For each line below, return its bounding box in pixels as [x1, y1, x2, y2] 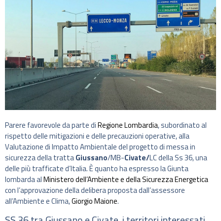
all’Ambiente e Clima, [5, 195, 72, 207]
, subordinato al [158, 119, 207, 131]
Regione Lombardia [98, 119, 158, 131]
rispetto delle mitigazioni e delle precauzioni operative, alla [5, 130, 189, 142]
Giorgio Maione [72, 195, 117, 207]
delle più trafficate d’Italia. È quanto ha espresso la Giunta [5, 163, 188, 175]
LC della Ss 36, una [149, 152, 207, 164]
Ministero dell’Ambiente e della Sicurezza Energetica [43, 174, 208, 185]
